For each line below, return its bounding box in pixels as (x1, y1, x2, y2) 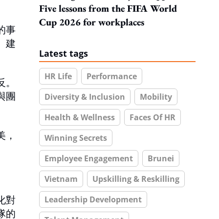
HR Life (44, 71, 72, 82)
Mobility (140, 91, 172, 102)
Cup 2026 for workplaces (39, 16, 144, 28)
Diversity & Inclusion (44, 91, 125, 102)
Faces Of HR (130, 112, 175, 123)
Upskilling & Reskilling (92, 174, 179, 184)
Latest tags (39, 47, 88, 59)
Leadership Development (44, 194, 142, 205)
